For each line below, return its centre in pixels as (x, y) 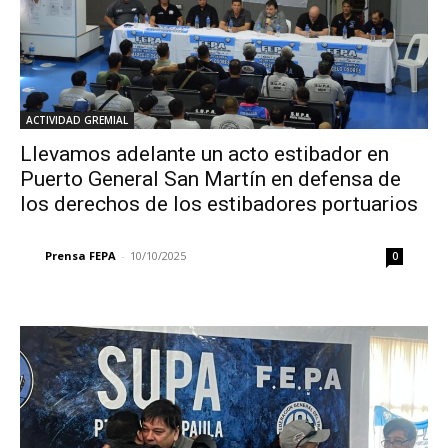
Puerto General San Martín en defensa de (210, 179)
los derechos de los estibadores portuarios (219, 204)
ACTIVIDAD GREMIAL (77, 120)
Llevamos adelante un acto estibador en (204, 154)
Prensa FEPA (80, 256)
